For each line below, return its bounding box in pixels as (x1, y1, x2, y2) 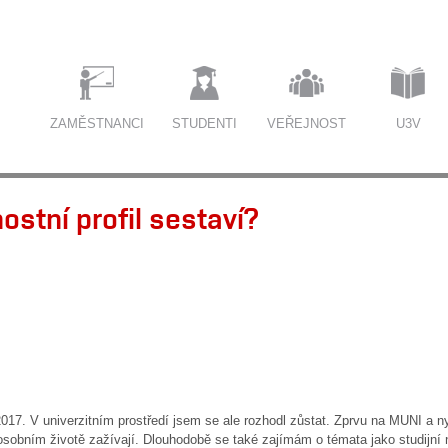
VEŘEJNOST (266, 115, 346, 131)
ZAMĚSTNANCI (50, 115, 144, 131)
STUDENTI (171, 115, 237, 131)
